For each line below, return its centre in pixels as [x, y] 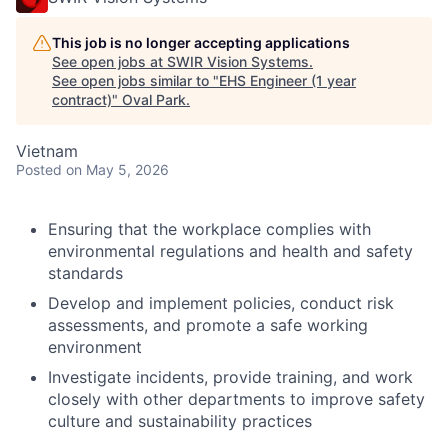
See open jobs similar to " [135, 80]
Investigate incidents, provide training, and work [230, 376]
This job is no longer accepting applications [201, 42]
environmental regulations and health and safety [230, 250]
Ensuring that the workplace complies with [209, 228]
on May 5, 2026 [117, 169]
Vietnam [47, 150]
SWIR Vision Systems [238, 61]
